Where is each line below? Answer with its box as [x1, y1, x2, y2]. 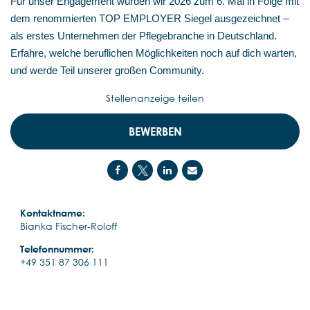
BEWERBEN [128, 125, 182, 139]
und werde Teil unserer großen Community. [10, 65, 204, 77]
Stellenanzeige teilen [106, 92, 204, 104]
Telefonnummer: [20, 243, 94, 255]
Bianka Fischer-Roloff [20, 220, 117, 232]
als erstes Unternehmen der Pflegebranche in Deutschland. [10, 30, 277, 42]
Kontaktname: [20, 207, 85, 219]
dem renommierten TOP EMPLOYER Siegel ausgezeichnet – [10, 13, 289, 25]
